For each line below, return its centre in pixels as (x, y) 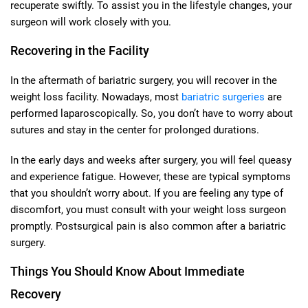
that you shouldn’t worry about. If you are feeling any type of (147, 193)
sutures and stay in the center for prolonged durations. (135, 130)
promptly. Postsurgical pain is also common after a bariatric (148, 226)
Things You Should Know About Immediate (128, 271)
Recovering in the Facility (80, 50)
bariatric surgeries (223, 97)
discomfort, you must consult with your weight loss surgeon (148, 209)
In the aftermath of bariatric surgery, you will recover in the (144, 80)
